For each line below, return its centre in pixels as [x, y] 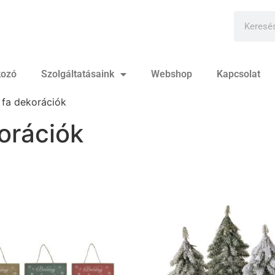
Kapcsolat [238, 74]
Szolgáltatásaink [77, 74]
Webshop [171, 74]
